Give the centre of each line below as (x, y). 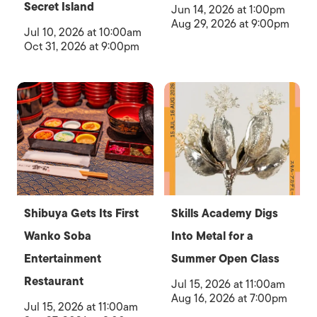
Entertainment (63, 259)
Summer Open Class (225, 259)
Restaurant (54, 282)
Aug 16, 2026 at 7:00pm (229, 299)
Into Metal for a (212, 237)
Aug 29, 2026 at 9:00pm (230, 24)
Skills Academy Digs (224, 214)
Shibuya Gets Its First (81, 214)
